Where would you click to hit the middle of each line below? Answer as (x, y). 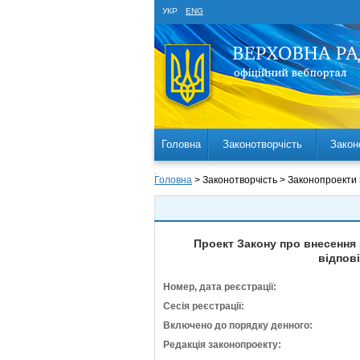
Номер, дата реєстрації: (220, 287)
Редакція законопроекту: (222, 345)
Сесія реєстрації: (204, 306)
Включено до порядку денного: (238, 325)
